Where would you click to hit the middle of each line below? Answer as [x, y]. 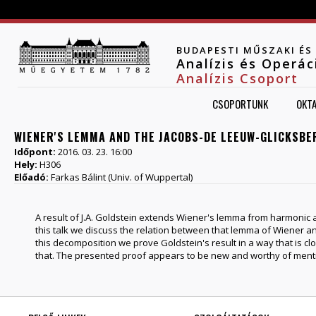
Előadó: [32, 177]
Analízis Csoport [237, 78]
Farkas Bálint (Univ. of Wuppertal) [122, 177]
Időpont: [36, 152]
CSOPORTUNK [241, 104]
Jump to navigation [158, 8]
